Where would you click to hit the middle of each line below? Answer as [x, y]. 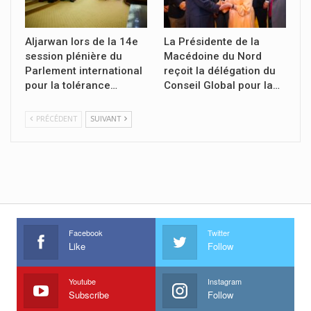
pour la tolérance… [71, 85]
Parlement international [84, 70]
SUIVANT [107, 119]
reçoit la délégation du [220, 70]
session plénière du [74, 56]
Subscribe [89, 294]
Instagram [225, 281]
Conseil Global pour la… [222, 85]
